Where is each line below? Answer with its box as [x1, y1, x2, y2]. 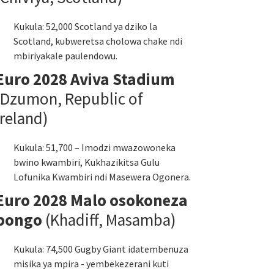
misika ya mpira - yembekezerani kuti [13, 257, 169, 270]
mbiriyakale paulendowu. [13, 50, 117, 62]
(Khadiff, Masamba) [42, 209, 176, 230]
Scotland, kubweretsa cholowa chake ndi [13, 35, 182, 47]
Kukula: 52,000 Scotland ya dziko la [13, 20, 157, 32]
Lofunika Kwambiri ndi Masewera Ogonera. [13, 171, 191, 183]
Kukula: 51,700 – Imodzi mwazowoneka [13, 141, 176, 154]
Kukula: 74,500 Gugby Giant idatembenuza [13, 243, 188, 255]
